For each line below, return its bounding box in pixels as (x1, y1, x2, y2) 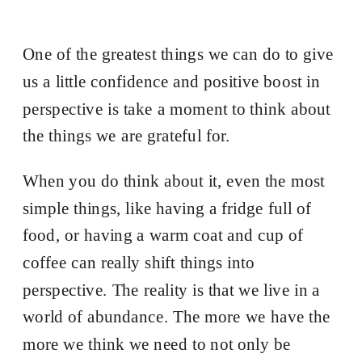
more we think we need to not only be (23, 335, 291, 353)
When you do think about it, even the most (23, 171, 325, 191)
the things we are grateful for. (23, 126, 230, 145)
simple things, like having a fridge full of (23, 199, 312, 217)
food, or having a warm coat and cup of (23, 225, 304, 245)
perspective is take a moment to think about (23, 99, 330, 118)
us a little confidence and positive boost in (23, 72, 321, 90)
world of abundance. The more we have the (23, 307, 330, 326)
